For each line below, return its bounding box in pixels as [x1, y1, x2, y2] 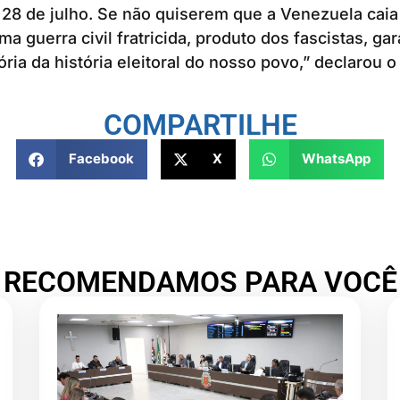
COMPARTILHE [103, 107, 297, 142]
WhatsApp [301, 150, 371, 168]
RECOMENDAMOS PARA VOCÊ [3, 265, 397, 300]
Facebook [68, 150, 134, 168]
